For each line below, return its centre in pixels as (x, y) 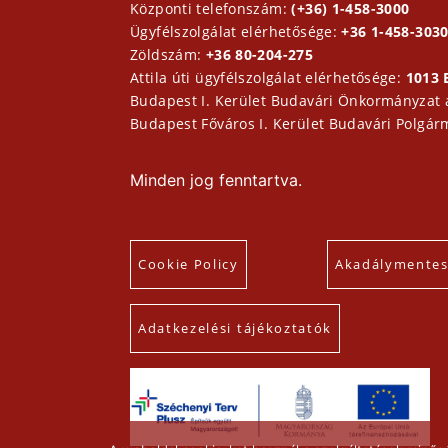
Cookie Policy (188, 264)
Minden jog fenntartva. (216, 180)
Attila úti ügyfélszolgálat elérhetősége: (268, 78)
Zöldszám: (168, 55)
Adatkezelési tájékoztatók (235, 328)
